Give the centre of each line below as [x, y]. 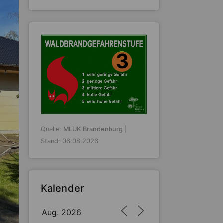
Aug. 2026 [61, 212]
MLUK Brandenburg [93, 129]
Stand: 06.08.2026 [69, 141]
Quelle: [52, 129]
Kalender [62, 188]
